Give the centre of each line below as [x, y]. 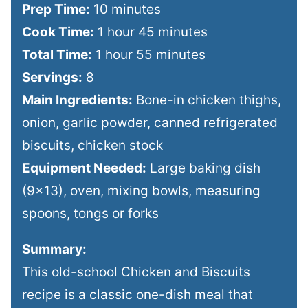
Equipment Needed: [84, 168]
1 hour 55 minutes [149, 54]
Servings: [52, 77]
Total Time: [57, 54]
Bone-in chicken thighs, [207, 100]
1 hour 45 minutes [151, 32]
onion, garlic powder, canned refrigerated [150, 122]
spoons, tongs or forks [90, 213]
